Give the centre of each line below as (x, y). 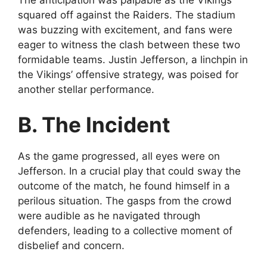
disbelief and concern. (71, 246)
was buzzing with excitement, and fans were (125, 30)
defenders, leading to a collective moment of (125, 231)
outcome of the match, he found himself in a (124, 186)
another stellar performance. (86, 89)
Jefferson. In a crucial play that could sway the (129, 171)
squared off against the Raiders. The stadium (127, 15)
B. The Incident (94, 125)
